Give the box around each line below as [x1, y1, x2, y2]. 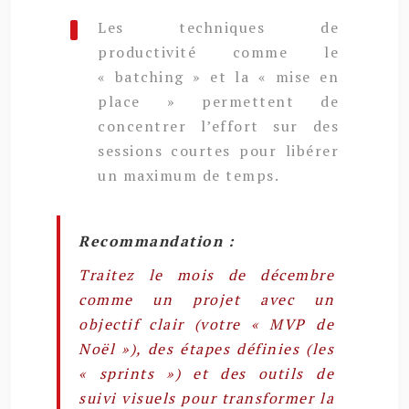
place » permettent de [98, 90, 339, 111]
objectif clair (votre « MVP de [79, 313, 334, 334]
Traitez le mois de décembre [79, 264, 334, 285]
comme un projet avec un [79, 288, 334, 309]
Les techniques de [98, 16, 339, 37]
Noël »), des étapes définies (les [79, 338, 334, 359]
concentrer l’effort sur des [98, 115, 339, 136]
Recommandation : [79, 230, 234, 251]
